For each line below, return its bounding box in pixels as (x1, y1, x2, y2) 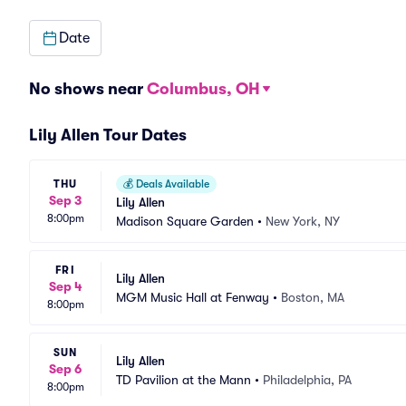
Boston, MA (281, 289, 344, 304)
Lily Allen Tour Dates (29, 126, 187, 144)
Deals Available (133, 178, 209, 190)
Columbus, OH (147, 80, 260, 98)
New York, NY (266, 214, 340, 228)
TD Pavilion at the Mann (116, 372, 251, 387)
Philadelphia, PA (263, 372, 352, 387)
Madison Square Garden (116, 214, 254, 228)
